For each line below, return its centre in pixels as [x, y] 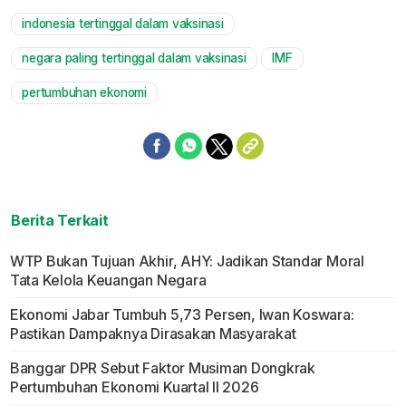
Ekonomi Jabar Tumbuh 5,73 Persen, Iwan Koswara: [182, 315]
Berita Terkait [60, 221]
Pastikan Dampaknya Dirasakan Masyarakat [153, 334]
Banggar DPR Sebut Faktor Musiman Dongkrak [162, 368]
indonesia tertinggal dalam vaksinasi [123, 24]
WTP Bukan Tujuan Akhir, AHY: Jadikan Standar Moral [187, 261]
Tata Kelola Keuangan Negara [108, 280]
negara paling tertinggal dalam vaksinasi [134, 58]
